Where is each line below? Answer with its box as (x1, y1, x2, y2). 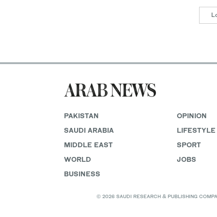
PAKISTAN (64, 111, 99, 120)
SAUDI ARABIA (64, 126, 114, 134)
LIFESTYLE (176, 126, 216, 134)
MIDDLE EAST (64, 140, 113, 149)
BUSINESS (64, 170, 100, 178)
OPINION (176, 111, 207, 120)
